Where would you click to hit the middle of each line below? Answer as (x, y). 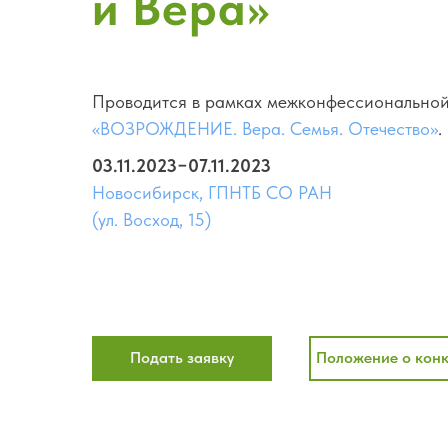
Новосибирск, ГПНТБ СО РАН (212, 192)
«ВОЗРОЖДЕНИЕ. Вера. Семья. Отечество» (265, 128)
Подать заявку (182, 357)
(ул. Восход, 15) (151, 219)
